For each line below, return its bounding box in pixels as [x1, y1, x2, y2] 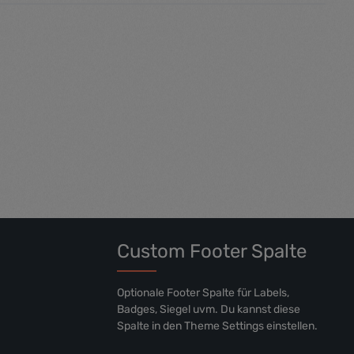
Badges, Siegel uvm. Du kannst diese [117, 302, 300, 316]
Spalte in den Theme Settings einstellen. [117, 318, 318, 333]
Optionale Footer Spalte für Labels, [117, 285, 289, 299]
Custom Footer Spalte [117, 239, 307, 262]
